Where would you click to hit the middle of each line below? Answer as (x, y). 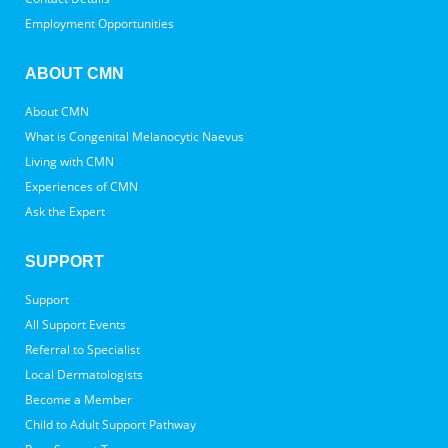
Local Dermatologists (84, 374)
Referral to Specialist (82, 349)
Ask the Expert (65, 211)
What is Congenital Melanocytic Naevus (134, 136)
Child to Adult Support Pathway (110, 424)
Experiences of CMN (81, 186)
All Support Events (75, 324)
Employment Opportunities (99, 23)
